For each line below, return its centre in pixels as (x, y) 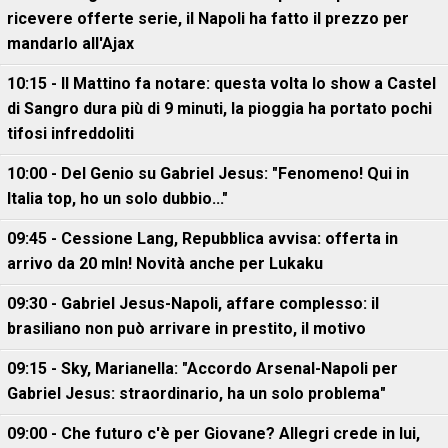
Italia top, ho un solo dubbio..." (117, 198)
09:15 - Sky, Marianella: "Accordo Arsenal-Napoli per (202, 368)
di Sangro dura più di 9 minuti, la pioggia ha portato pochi (219, 108)
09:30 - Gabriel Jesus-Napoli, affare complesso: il (193, 303)
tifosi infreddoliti (70, 133)
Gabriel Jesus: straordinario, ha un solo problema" (196, 393)
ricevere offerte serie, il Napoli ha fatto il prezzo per (208, 18)
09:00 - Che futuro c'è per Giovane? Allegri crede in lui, (213, 433)
